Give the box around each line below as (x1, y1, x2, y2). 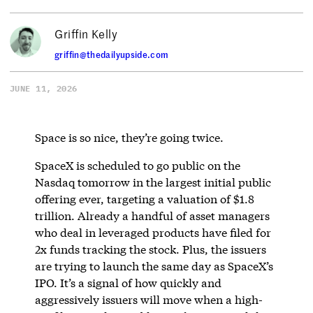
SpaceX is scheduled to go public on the (34, 157, 240, 173)
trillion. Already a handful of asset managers (34, 208, 270, 223)
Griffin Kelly (54, 26, 118, 41)
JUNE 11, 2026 (10, 82, 78, 94)
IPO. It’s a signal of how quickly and (34, 275, 221, 290)
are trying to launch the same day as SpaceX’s (34, 258, 273, 273)
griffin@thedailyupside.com (54, 48, 169, 60)
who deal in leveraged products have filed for (34, 224, 271, 240)
